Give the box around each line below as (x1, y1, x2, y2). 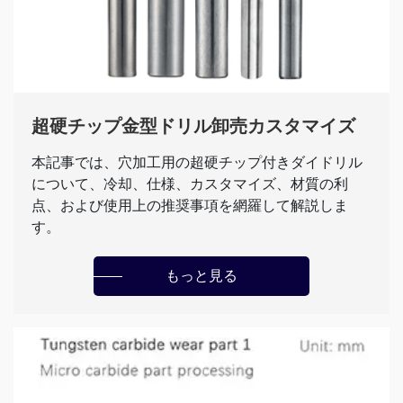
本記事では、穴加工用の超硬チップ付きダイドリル (31, 155, 363, 171)
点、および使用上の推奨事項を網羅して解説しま (31, 198, 348, 214)
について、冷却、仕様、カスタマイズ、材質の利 (31, 176, 348, 193)
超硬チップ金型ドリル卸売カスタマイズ (31, 116, 355, 137)
